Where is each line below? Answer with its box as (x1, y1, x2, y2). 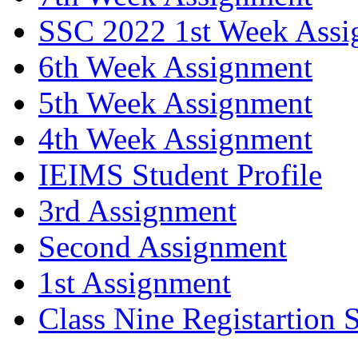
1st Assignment (38, 265, 231, 300)
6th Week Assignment (38, 50, 312, 85)
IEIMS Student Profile (38, 157, 322, 193)
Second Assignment (38, 229, 287, 265)
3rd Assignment (38, 193, 237, 229)
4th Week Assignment (38, 121, 312, 157)
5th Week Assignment (38, 86, 312, 121)
